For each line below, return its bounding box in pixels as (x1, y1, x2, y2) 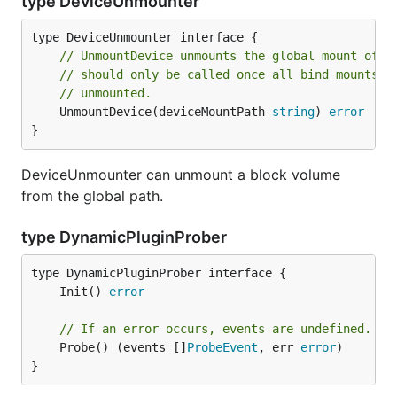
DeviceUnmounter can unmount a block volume (21, 166, 340, 183)
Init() (59, 284, 109, 299)
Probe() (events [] (59, 340, 187, 354)
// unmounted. (59, 86, 152, 100)
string (272, 105, 315, 119)
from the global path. (21, 187, 163, 205)
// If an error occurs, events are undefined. (59, 322, 371, 336)
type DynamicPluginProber (21, 228, 230, 246)
